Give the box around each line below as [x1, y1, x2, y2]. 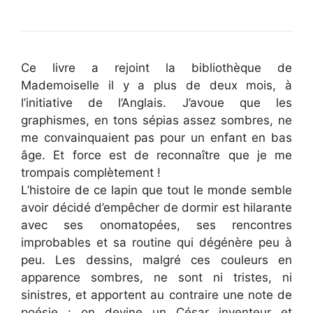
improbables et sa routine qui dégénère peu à [21, 235, 292, 249]
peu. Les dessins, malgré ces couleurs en [21, 252, 292, 267]
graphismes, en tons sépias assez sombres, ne [21, 112, 292, 127]
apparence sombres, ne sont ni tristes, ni [21, 270, 292, 284]
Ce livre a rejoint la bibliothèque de [21, 60, 292, 75]
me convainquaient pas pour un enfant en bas [21, 130, 292, 145]
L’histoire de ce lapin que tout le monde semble [21, 182, 292, 197]
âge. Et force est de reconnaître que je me [21, 147, 292, 162]
